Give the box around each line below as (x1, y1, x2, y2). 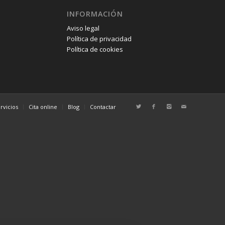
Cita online (29, 103, 57, 111)
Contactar (90, 103, 116, 111)
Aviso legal (66, 24, 99, 33)
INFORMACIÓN (66, 9, 123, 19)
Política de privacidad (66, 34, 132, 44)
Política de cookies (66, 45, 123, 54)
